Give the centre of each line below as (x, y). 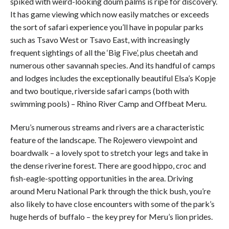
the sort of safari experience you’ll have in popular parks (107, 27)
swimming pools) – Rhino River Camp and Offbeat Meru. (108, 103)
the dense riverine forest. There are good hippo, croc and (108, 165)
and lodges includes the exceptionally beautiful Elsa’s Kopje (113, 78)
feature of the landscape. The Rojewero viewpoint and (104, 140)
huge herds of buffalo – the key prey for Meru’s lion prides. (111, 216)
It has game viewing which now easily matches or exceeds (110, 14)
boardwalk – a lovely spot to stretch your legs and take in (109, 152)
